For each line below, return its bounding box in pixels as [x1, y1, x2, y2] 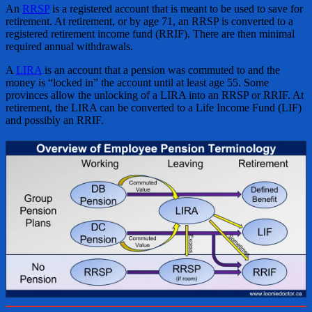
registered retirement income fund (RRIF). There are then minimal [6, 28, 295, 40]
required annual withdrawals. [6, 40, 133, 52]
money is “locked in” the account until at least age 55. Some [6, 77, 269, 88]
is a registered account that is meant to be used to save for [49, 3, 303, 15]
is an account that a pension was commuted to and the [42, 64, 280, 76]
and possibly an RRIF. [6, 114, 104, 126]
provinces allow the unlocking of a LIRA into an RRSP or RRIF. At [6, 89, 304, 101]
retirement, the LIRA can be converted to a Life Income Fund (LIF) [6, 102, 302, 114]
